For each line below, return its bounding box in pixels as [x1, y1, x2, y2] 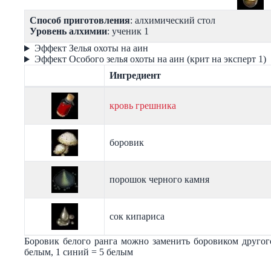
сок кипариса [109, 211, 165, 222]
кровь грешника [109, 100, 176, 111]
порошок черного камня [109, 174, 209, 185]
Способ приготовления [30, 15, 130, 26]
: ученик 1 [107, 26, 149, 37]
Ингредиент [109, 70, 161, 81]
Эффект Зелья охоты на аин [34, 43, 148, 54]
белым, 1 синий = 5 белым [24, 247, 133, 258]
